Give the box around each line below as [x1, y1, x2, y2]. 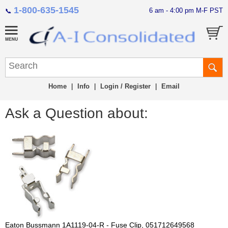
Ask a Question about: [5, 105, 148, 122]
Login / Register [100, 82, 151, 91]
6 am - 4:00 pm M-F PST [149, 7, 223, 14]
